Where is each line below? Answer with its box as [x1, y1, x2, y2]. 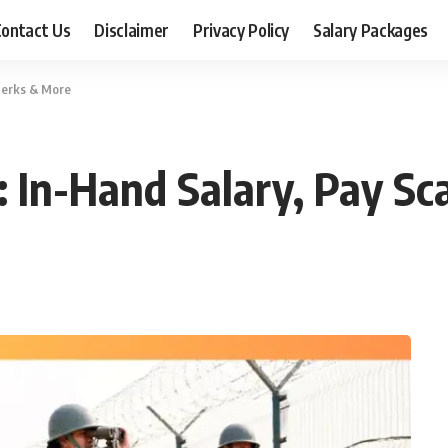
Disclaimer [94, 18, 169, 41]
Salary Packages [313, 18, 429, 41]
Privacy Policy [192, 18, 290, 41]
